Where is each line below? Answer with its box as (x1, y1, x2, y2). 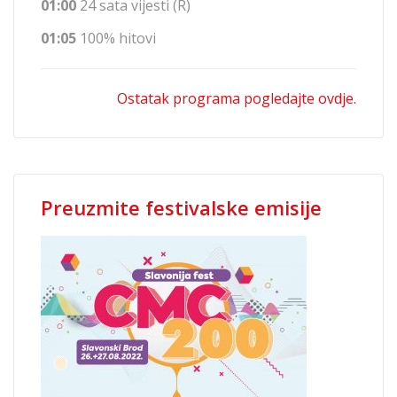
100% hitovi (76, 28, 156, 49)
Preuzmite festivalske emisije (41, 194, 322, 222)
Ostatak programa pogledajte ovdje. (117, 89, 356, 109)
